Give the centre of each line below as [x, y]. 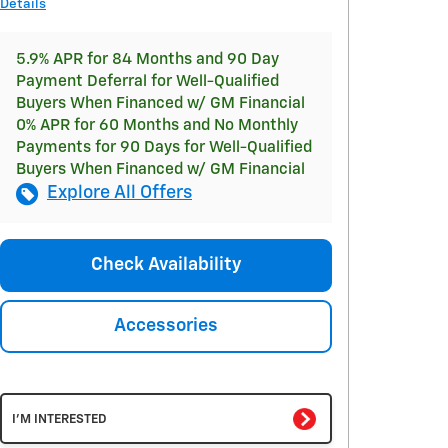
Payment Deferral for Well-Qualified [147, 81]
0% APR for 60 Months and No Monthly [157, 125]
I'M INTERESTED [59, 419]
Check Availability [166, 265]
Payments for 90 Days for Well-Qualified [164, 147]
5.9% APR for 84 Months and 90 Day [147, 59]
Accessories [166, 326]
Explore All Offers [119, 193]
